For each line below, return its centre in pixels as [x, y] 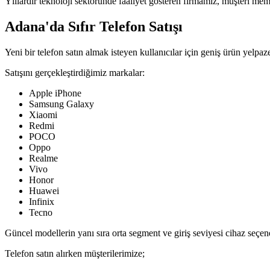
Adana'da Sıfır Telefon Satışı [94, 27]
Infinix [42, 202]
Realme [43, 159]
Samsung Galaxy [61, 104]
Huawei [44, 191]
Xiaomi [43, 115]
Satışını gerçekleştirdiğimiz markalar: [75, 73]
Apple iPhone [55, 93]
